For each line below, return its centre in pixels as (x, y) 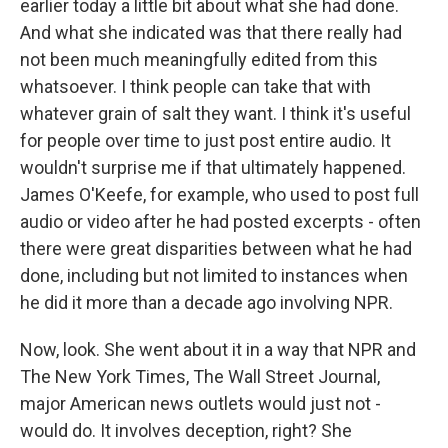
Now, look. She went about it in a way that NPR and (218, 349)
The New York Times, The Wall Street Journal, (200, 376)
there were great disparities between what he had (216, 248)
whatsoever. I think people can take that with (195, 86)
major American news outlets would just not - (200, 403)
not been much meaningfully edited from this (199, 59)
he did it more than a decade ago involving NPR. (206, 302)
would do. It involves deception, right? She (186, 430)
